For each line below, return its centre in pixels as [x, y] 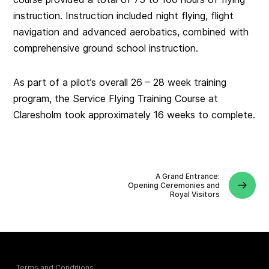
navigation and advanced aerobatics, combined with [131, 32]
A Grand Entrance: [187, 176]
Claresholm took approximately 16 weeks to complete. [134, 115]
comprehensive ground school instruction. [106, 48]
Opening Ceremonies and [174, 185]
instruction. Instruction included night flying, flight [124, 16]
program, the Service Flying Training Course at [116, 99]
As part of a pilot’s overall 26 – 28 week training [120, 83]
